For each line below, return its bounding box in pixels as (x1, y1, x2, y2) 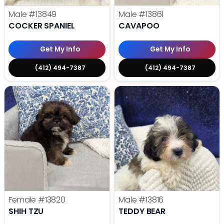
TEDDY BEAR (118, 205, 166, 217)
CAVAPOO (118, 20, 159, 32)
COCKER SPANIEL (8, 20, 75, 32)
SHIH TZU (8, 205, 44, 217)
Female (8, 194, 38, 206)
